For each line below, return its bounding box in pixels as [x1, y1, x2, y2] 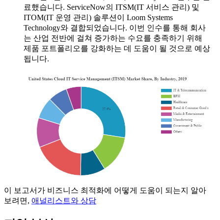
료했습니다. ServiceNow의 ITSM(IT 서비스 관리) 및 [24, 3, 199, 12]
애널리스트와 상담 [31, 196, 96, 205]
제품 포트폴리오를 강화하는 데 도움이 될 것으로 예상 [24, 44, 210, 53]
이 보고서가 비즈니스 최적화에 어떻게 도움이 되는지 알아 [4, 186, 206, 195]
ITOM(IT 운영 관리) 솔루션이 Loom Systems [24, 13, 173, 22]
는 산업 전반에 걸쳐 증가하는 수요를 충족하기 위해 [24, 34, 202, 43]
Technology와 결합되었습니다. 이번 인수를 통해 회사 [24, 24, 206, 32]
